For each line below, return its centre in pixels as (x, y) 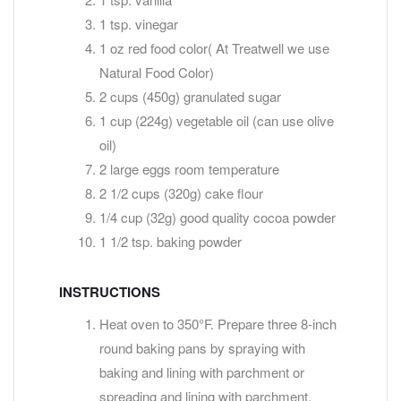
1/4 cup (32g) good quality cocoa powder (218, 217)
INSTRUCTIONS (110, 291)
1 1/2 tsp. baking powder (171, 241)
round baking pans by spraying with (202, 347)
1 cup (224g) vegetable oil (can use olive (217, 120)
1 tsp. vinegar (139, 23)
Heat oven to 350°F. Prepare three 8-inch (218, 323)
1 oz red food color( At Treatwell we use (214, 47)
